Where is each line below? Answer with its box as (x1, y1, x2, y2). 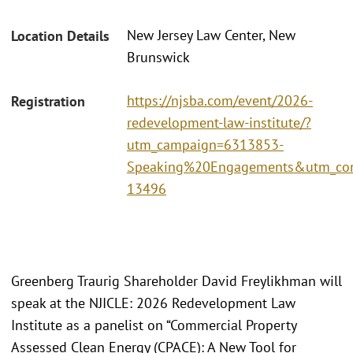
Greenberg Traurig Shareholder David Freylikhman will (11, 271, 342, 290)
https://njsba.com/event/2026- (127, 91, 313, 110)
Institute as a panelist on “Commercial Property (11, 315, 296, 334)
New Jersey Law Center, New (127, 26, 295, 45)
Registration (11, 91, 85, 110)
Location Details (11, 27, 110, 46)
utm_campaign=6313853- (127, 135, 284, 154)
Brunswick (127, 48, 190, 67)
